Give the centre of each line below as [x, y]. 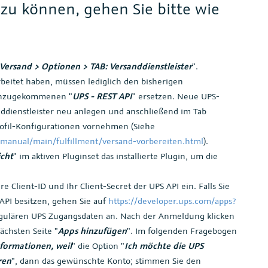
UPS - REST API [102, 96]
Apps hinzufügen [92, 230]
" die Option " [98, 245]
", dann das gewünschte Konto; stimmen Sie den [106, 260]
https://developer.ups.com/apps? [172, 200]
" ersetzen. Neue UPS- [176, 96]
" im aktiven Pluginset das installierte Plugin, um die [115, 156]
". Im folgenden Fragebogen [182, 230]
